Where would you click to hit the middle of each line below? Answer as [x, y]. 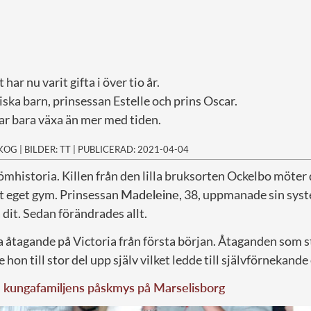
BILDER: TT [48, 149]
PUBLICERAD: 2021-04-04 [133, 149]
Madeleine [150, 194]
